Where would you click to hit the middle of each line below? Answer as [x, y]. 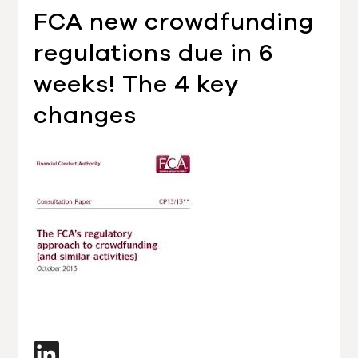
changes [86, 115]
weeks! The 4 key [137, 84]
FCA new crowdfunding [174, 22]
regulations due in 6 [154, 53]
